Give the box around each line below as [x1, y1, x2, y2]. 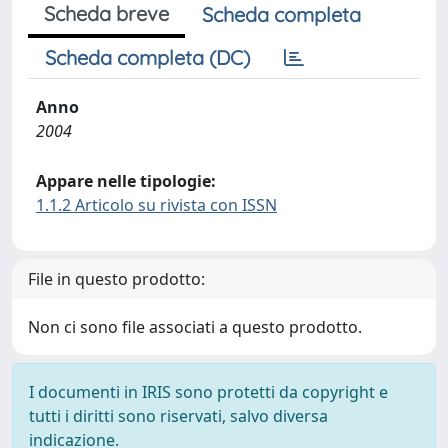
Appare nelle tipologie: [36, 170, 216, 192]
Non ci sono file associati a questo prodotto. [28, 316, 362, 338]
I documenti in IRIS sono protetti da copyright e [29, 381, 388, 403]
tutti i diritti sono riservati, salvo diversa [29, 405, 328, 427]
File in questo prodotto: [28, 268, 205, 290]
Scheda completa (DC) [45, 45, 250, 70]
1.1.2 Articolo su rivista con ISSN [36, 194, 277, 216]
